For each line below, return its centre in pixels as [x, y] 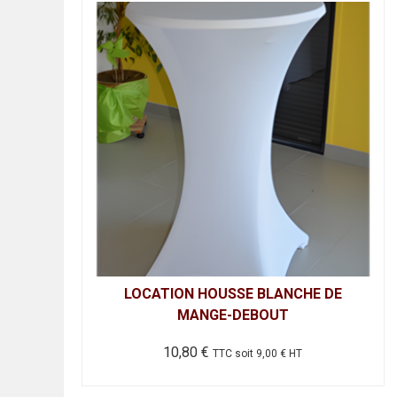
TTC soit [235, 353]
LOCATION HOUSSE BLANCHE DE [233, 293]
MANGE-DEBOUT [233, 315]
